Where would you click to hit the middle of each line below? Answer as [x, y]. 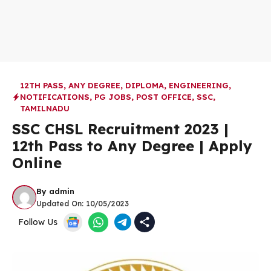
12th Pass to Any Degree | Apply [132, 146]
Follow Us [38, 222]
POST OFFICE [164, 97]
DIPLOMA [145, 85]
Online [37, 163]
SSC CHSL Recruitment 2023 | [120, 129]
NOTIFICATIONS [55, 97]
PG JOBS [113, 97]
